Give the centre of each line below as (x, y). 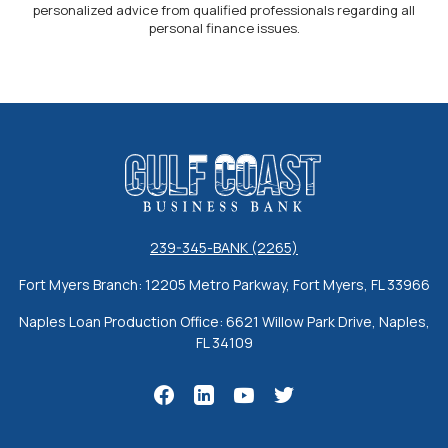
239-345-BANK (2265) (224, 247)
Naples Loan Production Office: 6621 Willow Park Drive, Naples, (224, 321)
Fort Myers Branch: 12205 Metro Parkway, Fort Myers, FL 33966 (224, 284)
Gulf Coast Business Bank (207, 162)
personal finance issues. (224, 27)
